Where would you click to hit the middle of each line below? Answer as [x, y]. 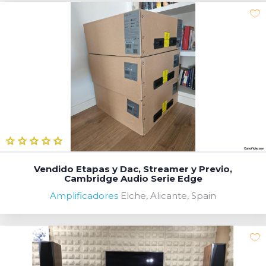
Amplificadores [84, 195]
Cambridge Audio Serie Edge [133, 178]
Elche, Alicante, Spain [168, 195]
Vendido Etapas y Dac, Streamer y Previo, [133, 169]
